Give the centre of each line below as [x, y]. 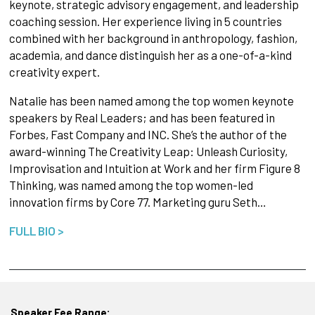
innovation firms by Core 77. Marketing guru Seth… [137, 202]
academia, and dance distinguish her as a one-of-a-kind [150, 55]
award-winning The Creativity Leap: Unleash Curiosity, [148, 152]
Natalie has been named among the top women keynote [151, 101]
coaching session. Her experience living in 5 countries [145, 21]
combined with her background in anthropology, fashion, [153, 38]
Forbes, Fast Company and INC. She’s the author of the [148, 135]
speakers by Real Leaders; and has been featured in [142, 118]
